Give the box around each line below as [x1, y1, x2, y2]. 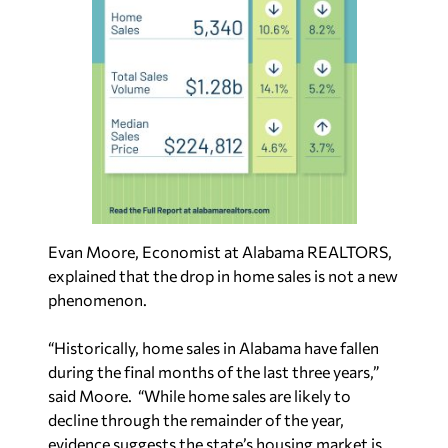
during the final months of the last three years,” [48, 362, 379, 382]
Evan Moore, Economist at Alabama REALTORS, [48, 242, 392, 262]
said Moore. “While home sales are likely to [48, 386, 351, 406]
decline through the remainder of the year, [48, 410, 344, 430]
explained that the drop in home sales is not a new [48, 266, 398, 286]
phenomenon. [48, 290, 147, 310]
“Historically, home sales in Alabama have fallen [48, 338, 379, 358]
